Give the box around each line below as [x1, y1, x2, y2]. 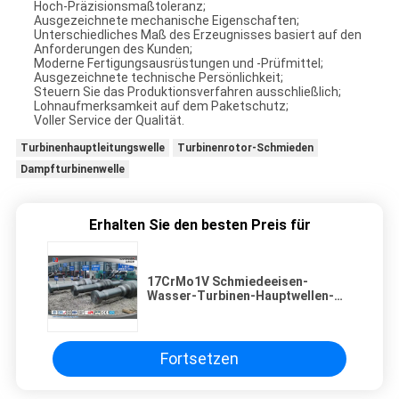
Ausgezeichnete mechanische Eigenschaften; [33, 12, 299, 28]
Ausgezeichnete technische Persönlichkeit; [33, 69, 283, 85]
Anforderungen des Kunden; [33, 41, 192, 56]
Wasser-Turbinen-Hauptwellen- [147, 288, 334, 303]
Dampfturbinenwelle [20, 162, 125, 175]
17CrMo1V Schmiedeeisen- [147, 273, 308, 289]
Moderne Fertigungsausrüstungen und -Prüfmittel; [33, 55, 323, 70]
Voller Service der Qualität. [33, 112, 184, 127]
